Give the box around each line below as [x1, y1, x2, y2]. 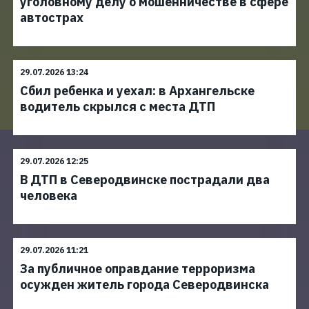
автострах [20, 10, 83, 26]
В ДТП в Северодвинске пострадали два [20, 172, 270, 188]
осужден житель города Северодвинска [20, 277, 269, 292]
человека [20, 188, 77, 203]
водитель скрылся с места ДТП [20, 99, 215, 114]
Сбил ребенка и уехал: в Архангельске [20, 83, 255, 99]
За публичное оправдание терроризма [20, 261, 255, 277]
